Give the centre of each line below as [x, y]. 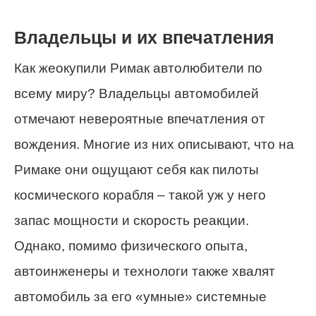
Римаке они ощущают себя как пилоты [136, 170]
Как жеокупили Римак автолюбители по [138, 68]
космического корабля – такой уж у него [140, 195]
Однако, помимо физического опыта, [131, 246]
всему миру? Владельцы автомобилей [136, 94]
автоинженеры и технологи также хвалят [145, 272]
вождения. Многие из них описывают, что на [154, 145]
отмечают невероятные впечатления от [140, 119]
